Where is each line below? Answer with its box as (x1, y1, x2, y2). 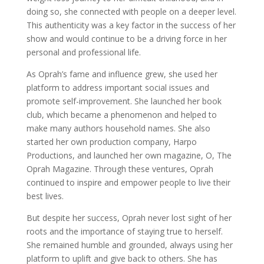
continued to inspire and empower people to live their (26, 177, 230, 188)
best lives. (26, 190, 64, 202)
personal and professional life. (26, 47, 141, 58)
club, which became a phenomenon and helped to (26, 109, 217, 120)
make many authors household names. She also (26, 123, 210, 134)
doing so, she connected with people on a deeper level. (26, 6, 236, 17)
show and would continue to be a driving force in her (26, 33, 227, 44)
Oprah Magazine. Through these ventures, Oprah (26, 163, 213, 174)
